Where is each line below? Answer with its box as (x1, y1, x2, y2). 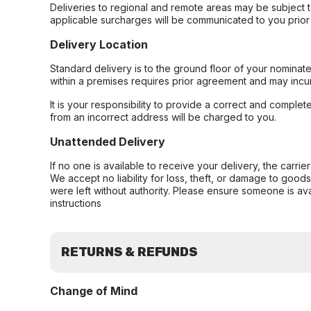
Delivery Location (50, 37, 148, 51)
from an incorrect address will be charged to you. (50, 111, 276, 123)
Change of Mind (50, 284, 137, 298)
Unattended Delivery (50, 135, 165, 149)
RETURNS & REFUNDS (61, 244, 198, 260)
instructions (50, 197, 101, 209)
